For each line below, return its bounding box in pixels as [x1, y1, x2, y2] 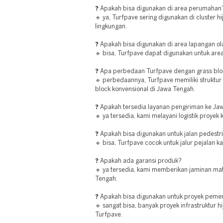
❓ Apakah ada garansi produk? [95, 158, 182, 164]
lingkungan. [95, 24, 127, 29]
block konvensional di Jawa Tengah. [95, 87, 195, 92]
